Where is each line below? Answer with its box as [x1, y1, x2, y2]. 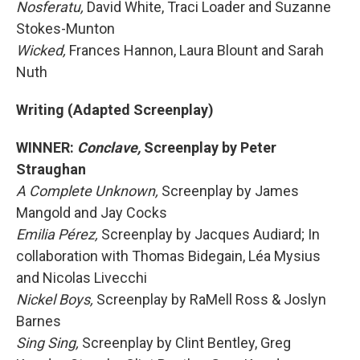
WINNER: [16, 139, 77, 156]
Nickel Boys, [16, 291, 96, 308]
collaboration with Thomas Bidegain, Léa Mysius [16, 247, 321, 264]
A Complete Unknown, [16, 182, 162, 199]
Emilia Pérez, [16, 226, 101, 243]
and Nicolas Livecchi [16, 269, 147, 286]
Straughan [16, 161, 86, 178]
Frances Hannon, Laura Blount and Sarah [69, 42, 324, 59]
